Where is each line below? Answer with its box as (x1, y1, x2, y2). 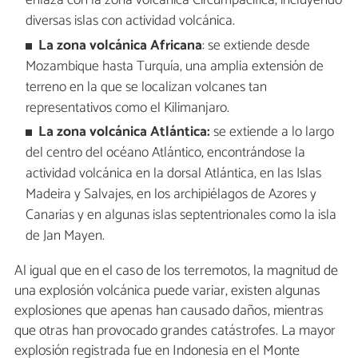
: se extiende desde (202, 34, 311, 58)
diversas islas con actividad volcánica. (25, 10, 235, 34)
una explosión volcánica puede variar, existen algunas (14, 278, 320, 303)
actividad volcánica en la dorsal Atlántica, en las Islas (25, 161, 321, 185)
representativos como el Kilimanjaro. (25, 96, 229, 120)
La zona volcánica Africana (38, 34, 203, 58)
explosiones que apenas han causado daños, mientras (14, 298, 324, 323)
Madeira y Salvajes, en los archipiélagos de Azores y (25, 182, 316, 206)
